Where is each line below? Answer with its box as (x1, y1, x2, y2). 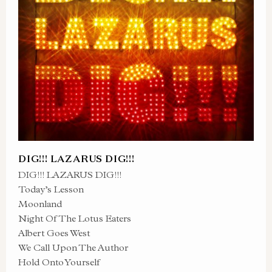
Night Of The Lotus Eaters (18, 212, 131, 224)
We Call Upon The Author (18, 242, 128, 253)
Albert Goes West (18, 227, 90, 239)
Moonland (18, 198, 62, 209)
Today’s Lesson (18, 183, 84, 195)
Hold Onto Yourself (18, 256, 100, 268)
